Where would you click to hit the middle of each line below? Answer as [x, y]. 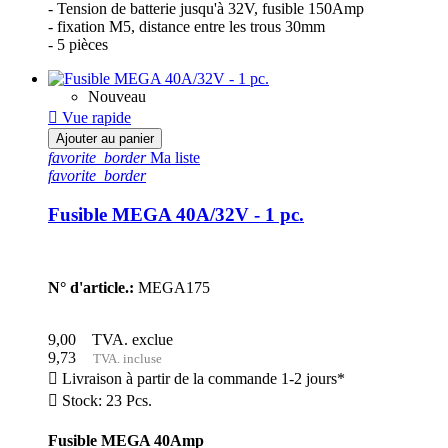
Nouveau [117, 97]
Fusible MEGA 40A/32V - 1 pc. [176, 214]
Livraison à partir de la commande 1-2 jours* [201, 378]
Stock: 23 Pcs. [105, 400]
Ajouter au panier [105, 139]
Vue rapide [94, 118]
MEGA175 [172, 287]
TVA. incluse [123, 358]
